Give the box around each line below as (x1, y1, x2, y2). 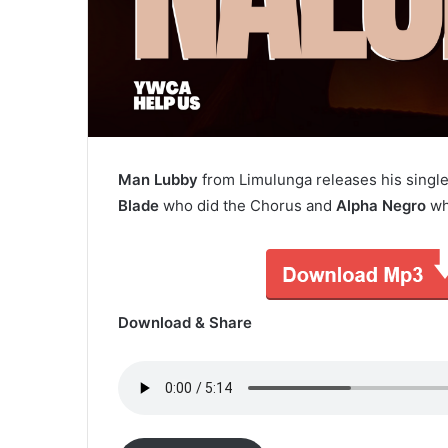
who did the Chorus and (163, 195, 336, 215)
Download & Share (118, 312, 252, 332)
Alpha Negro (336, 195, 426, 215)
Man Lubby (118, 169, 198, 189)
